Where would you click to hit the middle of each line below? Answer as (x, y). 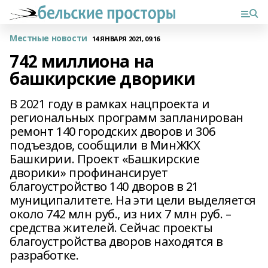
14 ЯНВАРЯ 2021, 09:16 (126, 38)
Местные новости (48, 38)
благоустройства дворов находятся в (116, 241)
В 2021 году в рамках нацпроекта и (110, 104)
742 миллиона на (82, 61)
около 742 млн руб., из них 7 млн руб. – (121, 214)
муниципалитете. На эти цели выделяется (133, 200)
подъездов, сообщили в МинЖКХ (105, 145)
